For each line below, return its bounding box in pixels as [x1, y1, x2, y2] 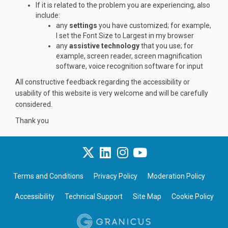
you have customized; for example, [97, 21, 211, 30]
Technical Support [64, 192, 123, 201]
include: [36, 11, 60, 20]
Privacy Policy [93, 172, 137, 181]
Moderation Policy [147, 172, 205, 181]
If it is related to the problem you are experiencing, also [36, 1, 210, 10]
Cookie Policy [171, 192, 214, 201]
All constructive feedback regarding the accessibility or [15, 78, 190, 87]
